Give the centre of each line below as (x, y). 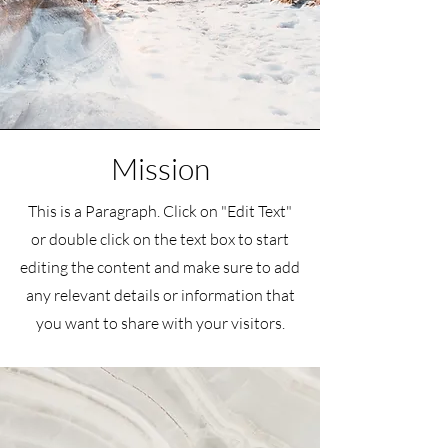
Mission (160, 168)
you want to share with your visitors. (160, 323)
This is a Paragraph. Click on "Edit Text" (160, 211)
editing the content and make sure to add (160, 267)
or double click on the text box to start (160, 239)
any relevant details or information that (160, 295)
